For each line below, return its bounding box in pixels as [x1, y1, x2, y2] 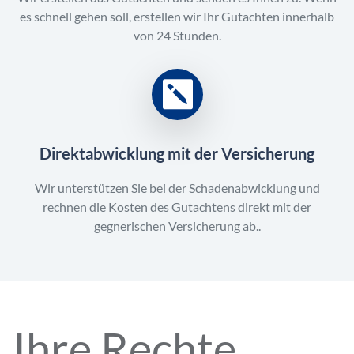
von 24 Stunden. [133, 27, 221, 43]
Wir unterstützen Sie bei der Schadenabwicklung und [34, 179, 320, 195]
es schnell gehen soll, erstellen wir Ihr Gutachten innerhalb [20, 8, 334, 24]
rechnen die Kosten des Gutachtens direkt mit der [43, 198, 311, 214]
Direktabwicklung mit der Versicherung [40, 143, 314, 163]
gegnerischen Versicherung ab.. [93, 217, 261, 233]
